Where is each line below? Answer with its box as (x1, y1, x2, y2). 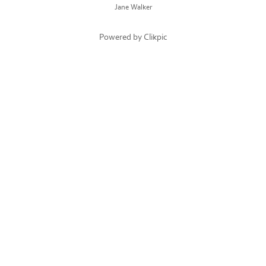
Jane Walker (114, 3, 152, 12)
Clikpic (143, 32, 167, 43)
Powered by (99, 32, 144, 43)
